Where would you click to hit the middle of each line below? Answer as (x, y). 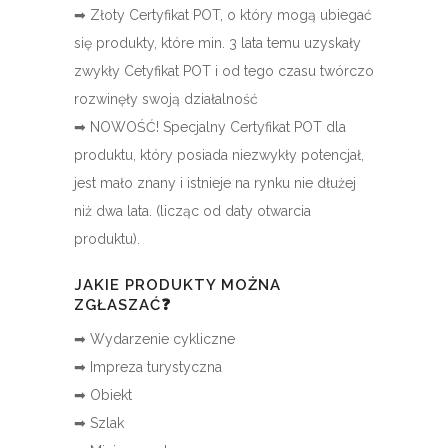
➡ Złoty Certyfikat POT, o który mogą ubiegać (223, 15)
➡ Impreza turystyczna (148, 367)
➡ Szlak (99, 423)
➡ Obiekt (103, 395)
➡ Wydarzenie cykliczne (154, 339)
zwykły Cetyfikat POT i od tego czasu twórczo (224, 71)
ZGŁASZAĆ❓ (122, 305)
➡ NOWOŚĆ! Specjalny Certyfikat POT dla (210, 127)
